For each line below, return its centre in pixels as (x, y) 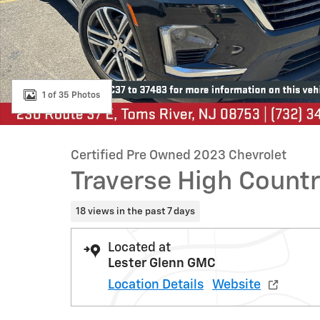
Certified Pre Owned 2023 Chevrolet (179, 156)
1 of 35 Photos (71, 95)
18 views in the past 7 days (135, 211)
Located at (139, 247)
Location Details (156, 285)
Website (236, 285)
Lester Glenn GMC (162, 263)
